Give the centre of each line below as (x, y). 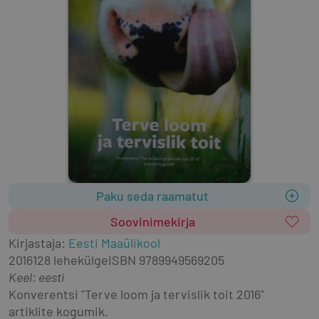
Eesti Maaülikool (114, 243)
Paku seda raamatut (152, 196)
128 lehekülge (70, 260)
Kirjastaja (35, 243)
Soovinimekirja (152, 222)
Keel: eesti (36, 277)
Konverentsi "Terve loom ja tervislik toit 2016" (136, 294)
